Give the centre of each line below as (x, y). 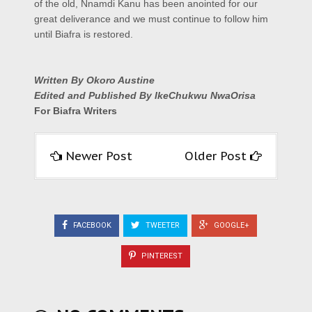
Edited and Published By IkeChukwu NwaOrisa (145, 95)
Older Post (217, 156)
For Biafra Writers (76, 110)
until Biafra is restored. (84, 34)
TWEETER (162, 225)
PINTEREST (161, 256)
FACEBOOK (91, 225)
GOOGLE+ (231, 225)
